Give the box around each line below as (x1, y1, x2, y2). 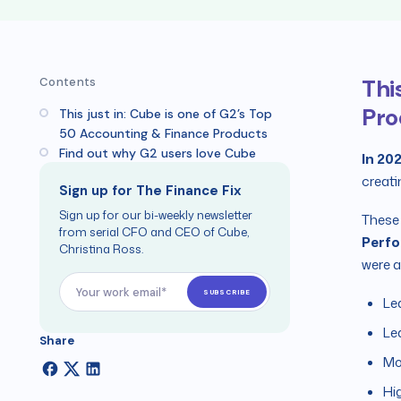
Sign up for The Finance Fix (59, 182, 242, 200)
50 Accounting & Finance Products (59, 125, 268, 141)
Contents (39, 74, 97, 90)
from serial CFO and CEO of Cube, (59, 224, 250, 240)
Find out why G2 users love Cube (59, 145, 256, 161)
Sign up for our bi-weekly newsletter (59, 207, 252, 223)
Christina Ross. (59, 241, 143, 257)
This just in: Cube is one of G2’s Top (59, 106, 272, 122)
